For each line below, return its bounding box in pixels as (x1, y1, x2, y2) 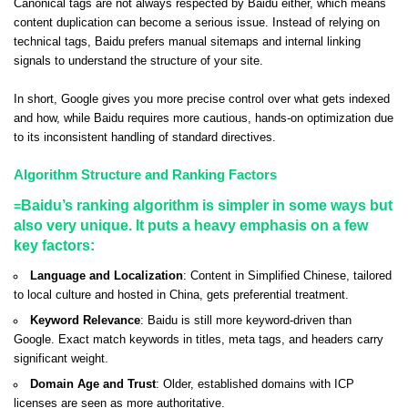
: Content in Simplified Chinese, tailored (182, 270, 392, 283)
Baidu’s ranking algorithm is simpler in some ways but (21, 197, 393, 213)
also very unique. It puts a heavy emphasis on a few (14, 217, 368, 233)
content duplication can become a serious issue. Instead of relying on (14, 16, 380, 30)
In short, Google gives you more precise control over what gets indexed (14, 93, 390, 107)
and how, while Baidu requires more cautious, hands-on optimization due (14, 112, 393, 126)
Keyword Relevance (29, 314, 140, 328)
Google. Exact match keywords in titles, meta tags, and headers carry (14, 333, 383, 347)
